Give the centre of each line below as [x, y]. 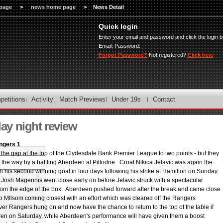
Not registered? [167, 55]
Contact [164, 99]
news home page [53, 7]
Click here [201, 55]
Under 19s [126, 99]
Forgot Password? [123, 55]
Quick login [118, 26]
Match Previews [82, 99]
